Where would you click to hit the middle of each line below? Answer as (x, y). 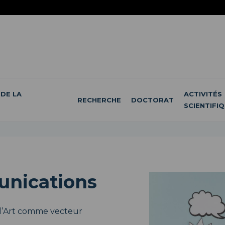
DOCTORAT (152, 100)
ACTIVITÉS (203, 94)
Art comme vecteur (42, 211)
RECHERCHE (99, 100)
